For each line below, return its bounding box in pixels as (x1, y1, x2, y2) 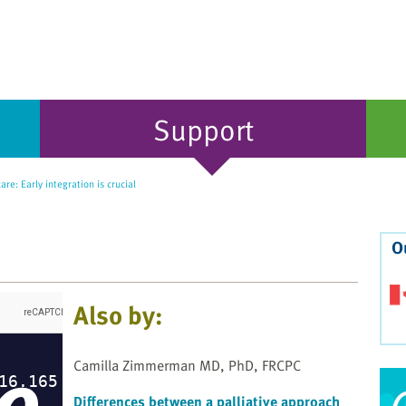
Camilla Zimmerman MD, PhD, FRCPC (73, 354, 301, 377)
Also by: (73, 295, 163, 334)
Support (152, 107, 254, 150)
